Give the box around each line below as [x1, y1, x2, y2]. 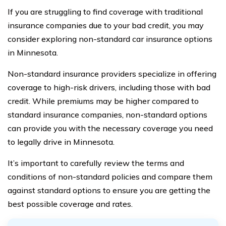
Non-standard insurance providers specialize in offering [8, 69, 216, 79]
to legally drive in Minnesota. [8, 137, 115, 147]
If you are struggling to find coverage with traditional [8, 7, 203, 17]
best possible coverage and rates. [8, 199, 133, 209]
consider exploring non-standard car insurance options [8, 34, 212, 44]
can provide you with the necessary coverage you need [8, 123, 213, 134]
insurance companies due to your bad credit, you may [8, 20, 204, 31]
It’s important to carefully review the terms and [8, 158, 184, 168]
